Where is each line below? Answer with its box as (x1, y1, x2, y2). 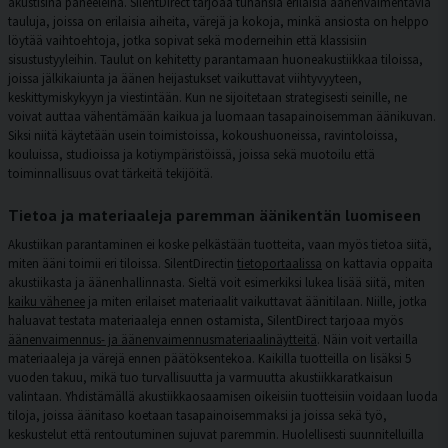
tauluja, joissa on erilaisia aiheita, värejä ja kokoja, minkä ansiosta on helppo (8, 13, 429, 29)
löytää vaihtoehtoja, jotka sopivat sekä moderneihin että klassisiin (8, 32, 367, 48)
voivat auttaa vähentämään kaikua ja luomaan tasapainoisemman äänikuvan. (8, 108, 436, 124)
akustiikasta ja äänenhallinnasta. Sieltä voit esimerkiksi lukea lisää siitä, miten (8, 274, 425, 290)
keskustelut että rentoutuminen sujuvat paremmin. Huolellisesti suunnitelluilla (8, 426, 424, 442)
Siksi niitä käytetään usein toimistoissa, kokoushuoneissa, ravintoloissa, (8, 127, 398, 143)
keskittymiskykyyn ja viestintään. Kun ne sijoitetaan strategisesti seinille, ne (8, 89, 407, 105)
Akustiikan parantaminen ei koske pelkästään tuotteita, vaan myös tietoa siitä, (8, 236, 432, 252)
